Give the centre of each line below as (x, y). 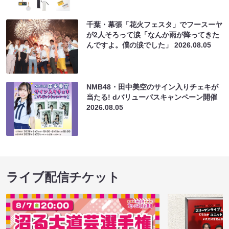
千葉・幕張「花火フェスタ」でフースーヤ (155, 25)
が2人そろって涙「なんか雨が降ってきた (153, 35)
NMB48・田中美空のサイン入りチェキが (153, 87)
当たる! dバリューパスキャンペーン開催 (152, 97)
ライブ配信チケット (63, 177)
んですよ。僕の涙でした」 (131, 45)
